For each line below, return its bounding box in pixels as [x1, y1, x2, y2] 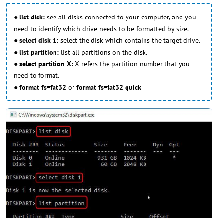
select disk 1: [19, 36, 58, 45]
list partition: [19, 48, 59, 57]
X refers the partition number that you [75, 59, 190, 69]
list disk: [19, 13, 45, 22]
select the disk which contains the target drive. [58, 36, 200, 45]
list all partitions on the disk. [59, 48, 147, 57]
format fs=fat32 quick [76, 83, 141, 92]
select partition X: [19, 59, 75, 69]
